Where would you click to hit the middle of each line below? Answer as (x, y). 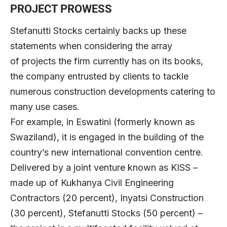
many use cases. (49, 107)
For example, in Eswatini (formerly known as (102, 122)
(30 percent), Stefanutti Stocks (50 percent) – (106, 213)
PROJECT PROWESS (61, 9)
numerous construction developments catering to (113, 92)
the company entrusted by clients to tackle (99, 77)
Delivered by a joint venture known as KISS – (104, 168)
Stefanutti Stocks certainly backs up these (98, 31)
